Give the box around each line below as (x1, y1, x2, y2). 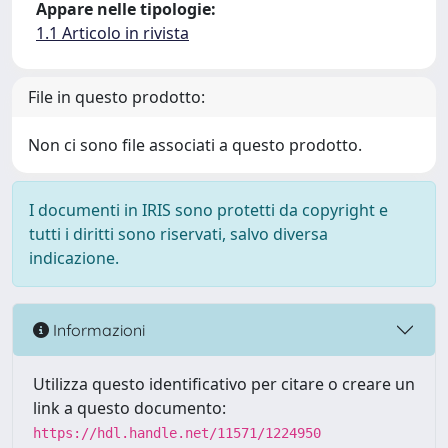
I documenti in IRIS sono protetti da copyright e (29, 199, 388, 221)
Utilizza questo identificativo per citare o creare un (33, 373, 415, 395)
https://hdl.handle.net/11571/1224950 (33, 425, 321, 441)
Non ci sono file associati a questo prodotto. (28, 134, 362, 156)
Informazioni (49, 319, 145, 340)
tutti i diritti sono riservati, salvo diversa (29, 223, 328, 245)
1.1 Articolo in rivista (36, 22, 189, 44)
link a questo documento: (33, 397, 226, 419)
